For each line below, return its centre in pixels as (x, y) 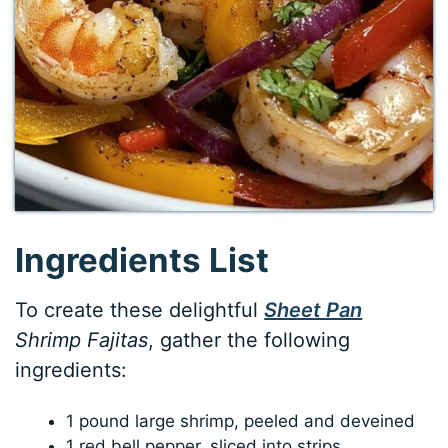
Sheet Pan (313, 309)
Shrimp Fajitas (82, 339)
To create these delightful (140, 309)
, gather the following (249, 339)
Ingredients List (142, 260)
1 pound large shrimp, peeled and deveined (241, 420)
